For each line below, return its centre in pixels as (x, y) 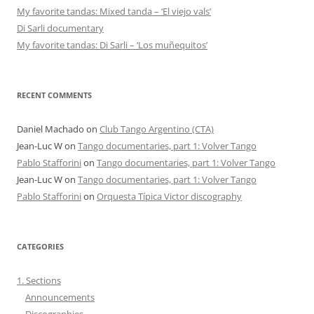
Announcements (60, 297)
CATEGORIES (40, 246)
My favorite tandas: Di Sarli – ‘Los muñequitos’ (112, 45)
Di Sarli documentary (60, 28)
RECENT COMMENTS (54, 95)
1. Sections (39, 280)
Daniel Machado (50, 129)
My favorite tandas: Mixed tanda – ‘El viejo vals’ (114, 11)
